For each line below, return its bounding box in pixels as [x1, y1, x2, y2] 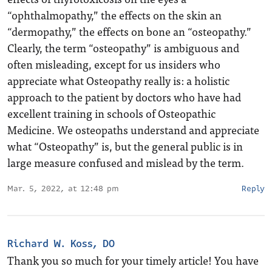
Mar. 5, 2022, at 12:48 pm [7, 183, 119, 195]
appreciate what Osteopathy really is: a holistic [7, 72, 229, 89]
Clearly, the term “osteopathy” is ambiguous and [7, 39, 239, 56]
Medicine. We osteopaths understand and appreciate [7, 121, 259, 138]
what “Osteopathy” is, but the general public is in [7, 137, 243, 155]
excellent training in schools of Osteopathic [7, 104, 216, 122]
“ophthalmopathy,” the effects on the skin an [7, 6, 222, 24]
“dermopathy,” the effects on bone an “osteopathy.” [7, 22, 251, 40]
